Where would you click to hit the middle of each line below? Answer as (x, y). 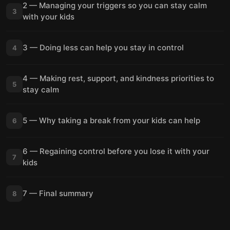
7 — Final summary (58, 193)
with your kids (49, 17)
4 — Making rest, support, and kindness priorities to (118, 78)
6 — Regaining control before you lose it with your (116, 151)
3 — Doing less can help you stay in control (103, 47)
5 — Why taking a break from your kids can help (111, 120)
